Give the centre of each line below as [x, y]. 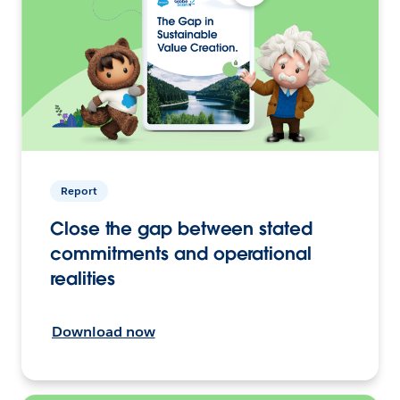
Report [79, 191]
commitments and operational [181, 254]
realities [83, 279]
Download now [104, 332]
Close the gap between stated [181, 229]
